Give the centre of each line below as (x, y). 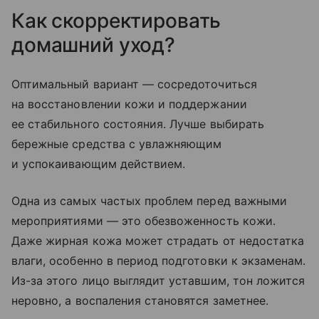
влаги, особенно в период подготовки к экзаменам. (159, 260)
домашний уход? (94, 45)
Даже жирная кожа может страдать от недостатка (158, 240)
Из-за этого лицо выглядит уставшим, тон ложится (158, 280)
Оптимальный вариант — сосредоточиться (134, 84)
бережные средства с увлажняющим (117, 143)
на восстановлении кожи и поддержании (129, 104)
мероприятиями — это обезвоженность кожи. (143, 220)
